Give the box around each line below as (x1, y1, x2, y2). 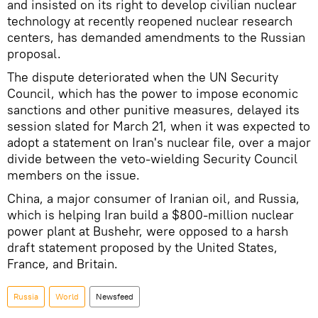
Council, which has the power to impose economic (7, 85, 298, 102)
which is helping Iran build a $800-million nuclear (7, 207, 294, 223)
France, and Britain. (7, 256, 118, 272)
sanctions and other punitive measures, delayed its (7, 102, 300, 118)
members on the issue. (7, 167, 140, 183)
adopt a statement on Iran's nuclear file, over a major (7, 134, 311, 150)
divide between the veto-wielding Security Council (7, 150, 297, 167)
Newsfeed (96, 291, 133, 302)
